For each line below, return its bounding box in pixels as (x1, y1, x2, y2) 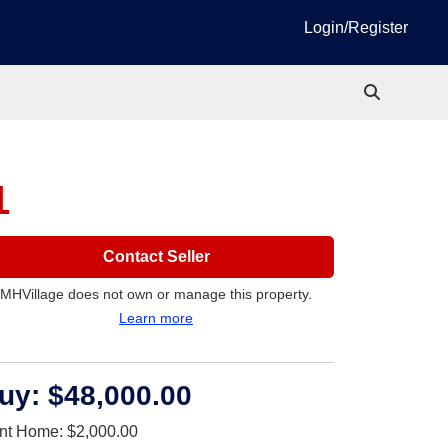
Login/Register (304, 19, 408, 36)
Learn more (119, 310, 193, 326)
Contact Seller (102, 248, 210, 265)
